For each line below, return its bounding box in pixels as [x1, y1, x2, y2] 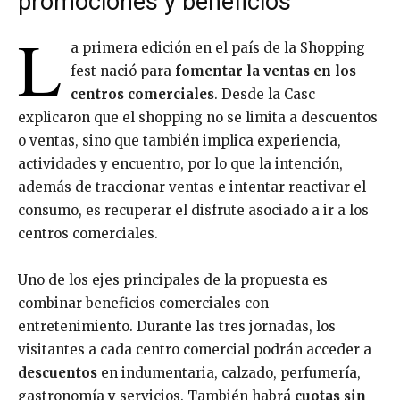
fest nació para [71, 62, 175, 79]
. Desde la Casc [214, 85, 315, 103]
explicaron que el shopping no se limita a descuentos [18, 108, 378, 126]
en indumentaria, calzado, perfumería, [101, 363, 361, 381]
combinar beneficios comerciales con [18, 294, 269, 312]
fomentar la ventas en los [175, 62, 356, 79]
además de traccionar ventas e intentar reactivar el [18, 178, 366, 196]
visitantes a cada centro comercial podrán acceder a [18, 340, 371, 358]
